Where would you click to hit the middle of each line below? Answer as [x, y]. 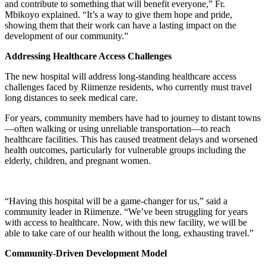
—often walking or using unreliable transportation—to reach [118, 129]
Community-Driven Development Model [86, 254]
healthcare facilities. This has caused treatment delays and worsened [131, 140]
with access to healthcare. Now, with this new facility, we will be [126, 223]
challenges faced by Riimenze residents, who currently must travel [128, 87]
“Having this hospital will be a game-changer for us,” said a [116, 201]
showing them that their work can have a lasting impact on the [121, 26]
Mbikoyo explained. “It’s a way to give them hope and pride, [118, 15]
